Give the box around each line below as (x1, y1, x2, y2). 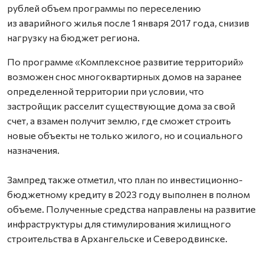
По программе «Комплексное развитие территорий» (7, 56, 243, 67)
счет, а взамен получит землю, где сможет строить (7, 115, 231, 126)
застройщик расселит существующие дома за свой (7, 100, 235, 111)
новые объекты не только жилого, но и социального (7, 130, 243, 141)
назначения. (7, 144, 60, 156)
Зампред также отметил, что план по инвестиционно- (7, 174, 243, 185)
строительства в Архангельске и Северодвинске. (7, 233, 227, 244)
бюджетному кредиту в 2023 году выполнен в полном (7, 189, 250, 200)
